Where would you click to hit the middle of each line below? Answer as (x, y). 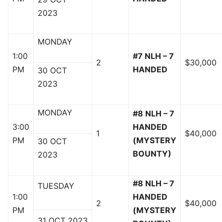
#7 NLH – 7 (153, 56)
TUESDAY (56, 186)
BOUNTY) (152, 154)
